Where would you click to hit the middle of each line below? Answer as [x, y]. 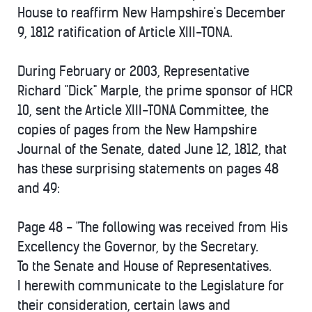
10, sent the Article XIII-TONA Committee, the [143, 110]
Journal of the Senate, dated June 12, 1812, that [152, 149]
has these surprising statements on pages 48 [148, 169]
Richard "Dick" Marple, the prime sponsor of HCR [155, 91]
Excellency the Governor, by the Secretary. [138, 247]
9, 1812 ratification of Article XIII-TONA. [125, 32]
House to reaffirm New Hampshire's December [151, 13]
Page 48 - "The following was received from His [153, 227]
